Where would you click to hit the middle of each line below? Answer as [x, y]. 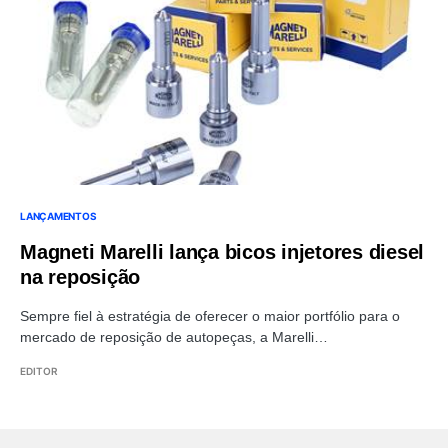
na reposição [80, 277]
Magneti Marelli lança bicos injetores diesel [222, 252]
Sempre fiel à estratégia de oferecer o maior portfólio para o [210, 316]
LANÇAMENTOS [58, 216]
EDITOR [39, 371]
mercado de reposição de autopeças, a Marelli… [174, 337]
